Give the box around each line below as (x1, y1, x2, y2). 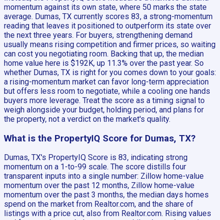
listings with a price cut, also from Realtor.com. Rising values (4, 209, 211, 219)
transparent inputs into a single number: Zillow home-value (4, 171, 204, 181)
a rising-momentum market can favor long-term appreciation (4, 77, 209, 86)
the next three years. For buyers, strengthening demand (4, 30, 192, 40)
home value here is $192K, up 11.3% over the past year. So (4, 58, 204, 68)
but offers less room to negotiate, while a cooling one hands (4, 86, 210, 96)
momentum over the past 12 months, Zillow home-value (4, 181, 194, 191)
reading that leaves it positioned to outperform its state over (4, 21, 211, 30)
